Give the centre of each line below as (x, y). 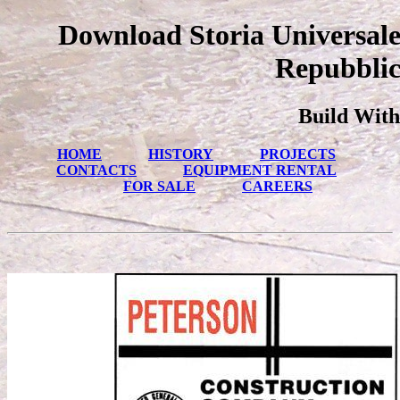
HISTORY (181, 154)
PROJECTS (298, 154)
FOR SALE (159, 186)
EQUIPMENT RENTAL (260, 170)
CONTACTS (96, 170)
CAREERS (277, 186)
